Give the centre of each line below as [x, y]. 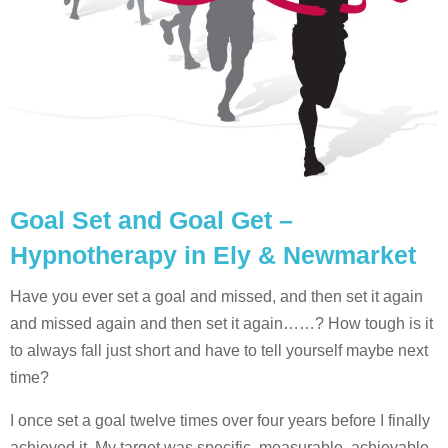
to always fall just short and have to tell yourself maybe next [219, 350]
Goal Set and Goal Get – [151, 219]
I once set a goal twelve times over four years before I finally [220, 420]
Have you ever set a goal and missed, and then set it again [216, 296]
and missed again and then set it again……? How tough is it [221, 323]
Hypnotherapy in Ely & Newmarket [213, 254]
